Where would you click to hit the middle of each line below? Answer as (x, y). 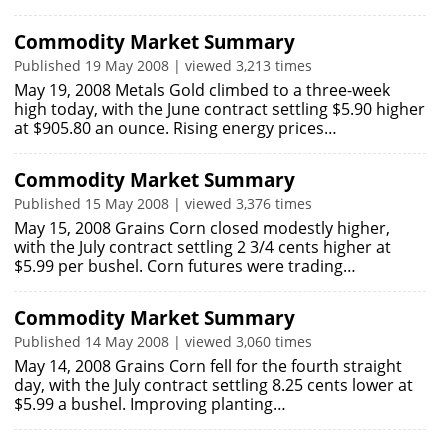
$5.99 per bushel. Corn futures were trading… (185, 266)
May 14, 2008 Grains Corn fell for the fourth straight (208, 366)
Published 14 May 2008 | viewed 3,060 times (163, 341)
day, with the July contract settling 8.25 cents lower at (213, 385)
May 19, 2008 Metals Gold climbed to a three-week (202, 90)
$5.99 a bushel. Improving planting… (150, 404)
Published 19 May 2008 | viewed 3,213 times (163, 65)
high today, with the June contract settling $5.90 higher (219, 109)
